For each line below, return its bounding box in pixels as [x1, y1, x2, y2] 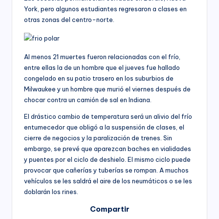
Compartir [89, 204, 130, 214]
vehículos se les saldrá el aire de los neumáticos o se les [24, 176, 192, 185]
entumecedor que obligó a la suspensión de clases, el [24, 123, 184, 131]
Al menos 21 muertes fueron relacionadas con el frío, [24, 52, 180, 61]
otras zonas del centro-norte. [24, 15, 114, 23]
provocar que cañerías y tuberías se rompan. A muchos [24, 166, 189, 174]
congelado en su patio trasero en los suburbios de [24, 74, 174, 82]
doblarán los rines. [24, 187, 78, 196]
